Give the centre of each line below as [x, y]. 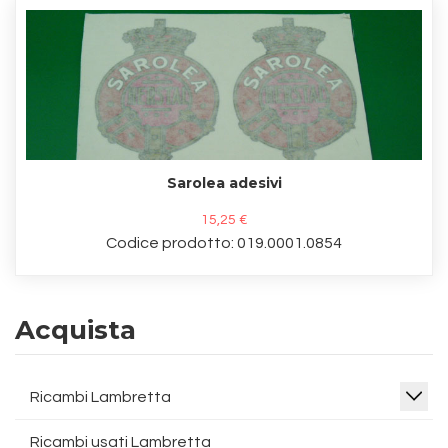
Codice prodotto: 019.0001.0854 [224, 243]
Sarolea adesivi [224, 183]
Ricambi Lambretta [100, 397]
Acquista [75, 330]
